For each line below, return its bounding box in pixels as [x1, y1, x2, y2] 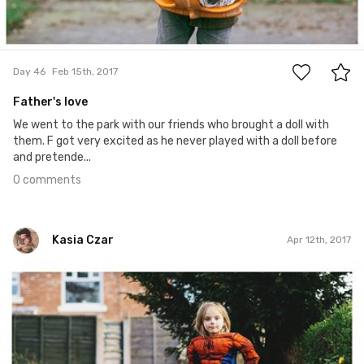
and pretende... [13, 149, 91, 164]
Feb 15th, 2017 [52, 66, 118, 78]
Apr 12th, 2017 [287, 234, 351, 246]
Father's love [13, 94, 88, 109]
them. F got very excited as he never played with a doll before [13, 133, 337, 148]
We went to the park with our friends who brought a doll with [13, 117, 329, 132]
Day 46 [13, 66, 45, 78]
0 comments [13, 172, 81, 187]
